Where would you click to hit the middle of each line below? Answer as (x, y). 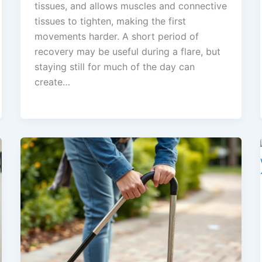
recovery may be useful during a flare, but (127, 51)
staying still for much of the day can (114, 66)
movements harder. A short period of (116, 36)
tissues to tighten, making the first (110, 21)
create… (52, 82)
